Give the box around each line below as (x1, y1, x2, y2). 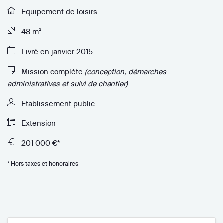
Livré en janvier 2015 (19, 46, 93, 56)
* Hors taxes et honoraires (7, 159, 78, 167)
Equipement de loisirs (19, 6, 97, 16)
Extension (19, 118, 56, 128)
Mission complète (19, 66, 85, 76)
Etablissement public (19, 98, 95, 108)
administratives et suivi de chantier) (7, 78, 128, 88)
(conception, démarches (85, 66, 166, 76)
